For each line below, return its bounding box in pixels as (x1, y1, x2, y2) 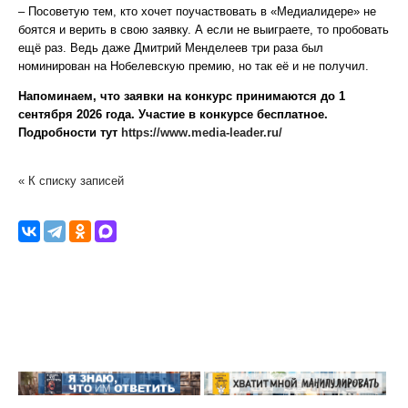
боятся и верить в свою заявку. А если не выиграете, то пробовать (18, 23, 389, 36)
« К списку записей (18, 174, 124, 188)
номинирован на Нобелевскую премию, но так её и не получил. (18, 59, 369, 73)
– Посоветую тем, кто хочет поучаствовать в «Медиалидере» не (18, 5, 376, 18)
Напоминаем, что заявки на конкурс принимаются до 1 (18, 89, 345, 103)
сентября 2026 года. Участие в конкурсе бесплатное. (18, 107, 328, 121)
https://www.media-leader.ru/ (121, 126, 282, 139)
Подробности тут (18, 126, 121, 139)
